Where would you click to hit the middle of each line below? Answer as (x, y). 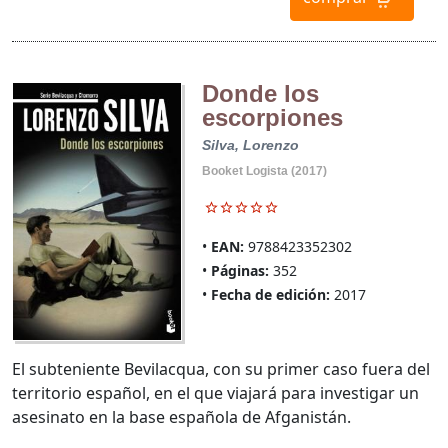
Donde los (260, 93)
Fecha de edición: (270, 294)
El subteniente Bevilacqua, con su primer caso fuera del (221, 368)
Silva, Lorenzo (250, 144)
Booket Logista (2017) (264, 170)
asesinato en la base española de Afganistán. (181, 416)
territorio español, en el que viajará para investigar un (215, 392)
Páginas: (239, 270)
